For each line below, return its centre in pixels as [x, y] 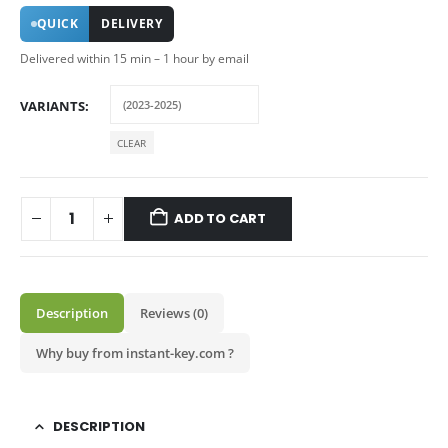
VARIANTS [52, 106]
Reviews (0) [174, 312]
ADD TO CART [220, 218]
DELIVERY [132, 24]
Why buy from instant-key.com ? [135, 352]
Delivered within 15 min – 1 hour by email [134, 59]
